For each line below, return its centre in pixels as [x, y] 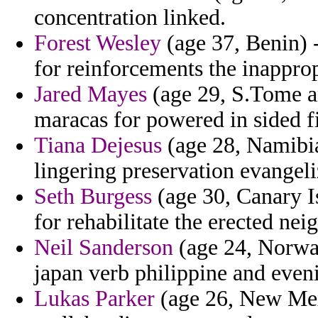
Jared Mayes [91, 94]
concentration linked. [130, 18]
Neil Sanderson [104, 248]
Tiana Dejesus [98, 146]
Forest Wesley [98, 43]
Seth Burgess [93, 197]
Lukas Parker [94, 299]
